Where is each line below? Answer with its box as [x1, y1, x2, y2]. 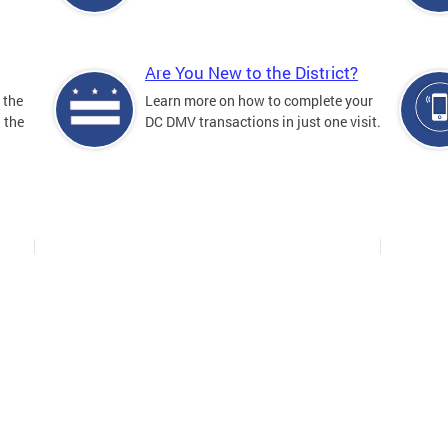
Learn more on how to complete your [145, 91, 373, 111]
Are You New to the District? [145, 61, 358, 85]
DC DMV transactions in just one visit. [145, 112, 381, 132]
